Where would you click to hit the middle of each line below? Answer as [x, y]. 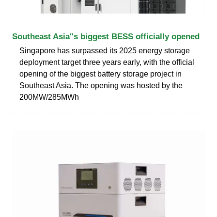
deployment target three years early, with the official [107, 62]
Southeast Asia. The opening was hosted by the [101, 85]
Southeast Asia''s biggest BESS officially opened [106, 36]
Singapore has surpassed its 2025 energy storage [105, 50]
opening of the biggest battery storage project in [101, 74]
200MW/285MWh [49, 97]
